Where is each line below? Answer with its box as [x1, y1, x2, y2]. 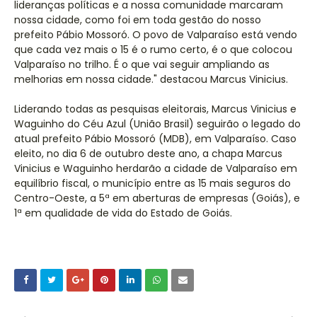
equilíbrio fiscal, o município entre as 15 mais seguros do [14, 176, 291, 190]
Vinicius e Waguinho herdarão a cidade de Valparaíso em [14, 161, 297, 175]
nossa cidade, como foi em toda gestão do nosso [14, 13, 261, 27]
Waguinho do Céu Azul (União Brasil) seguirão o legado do [14, 117, 301, 131]
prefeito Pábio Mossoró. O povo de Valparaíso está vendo [14, 28, 297, 42]
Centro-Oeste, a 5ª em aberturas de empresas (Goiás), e [14, 191, 300, 205]
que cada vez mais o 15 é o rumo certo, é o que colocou [14, 42, 292, 57]
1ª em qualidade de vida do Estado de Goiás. [14, 206, 232, 220]
